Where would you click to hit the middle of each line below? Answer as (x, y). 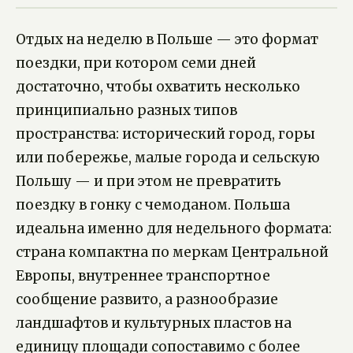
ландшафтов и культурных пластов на (154, 323)
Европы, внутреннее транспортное (143, 276)
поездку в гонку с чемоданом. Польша (153, 205)
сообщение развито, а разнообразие (147, 299)
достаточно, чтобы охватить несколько (158, 87)
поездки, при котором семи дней (136, 63)
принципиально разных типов (126, 110)
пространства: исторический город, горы (165, 134)
